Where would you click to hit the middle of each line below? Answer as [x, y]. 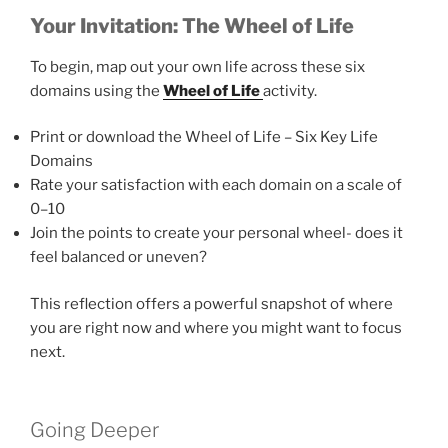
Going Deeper [94, 430]
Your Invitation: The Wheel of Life [192, 25]
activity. [290, 90]
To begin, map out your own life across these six [197, 66]
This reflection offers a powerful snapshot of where [211, 303]
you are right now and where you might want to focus [216, 327]
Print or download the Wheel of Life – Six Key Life [204, 137]
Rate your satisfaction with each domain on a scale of [216, 185]
